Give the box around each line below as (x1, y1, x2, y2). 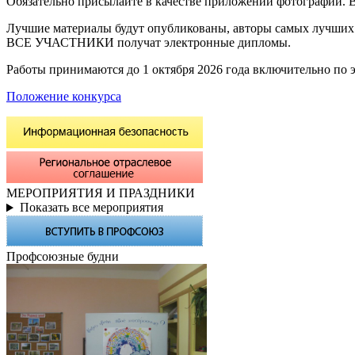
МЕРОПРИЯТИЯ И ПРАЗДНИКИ (6, 186, 195, 200)
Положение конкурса (6, 90, 121, 104)
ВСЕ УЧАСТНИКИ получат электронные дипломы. (6, 36, 291, 50)
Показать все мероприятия (19, 200, 163, 215)
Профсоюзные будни (6, 250, 119, 264)
